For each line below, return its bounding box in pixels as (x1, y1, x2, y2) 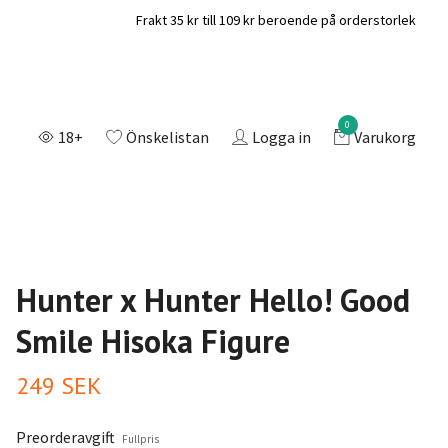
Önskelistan (125, 126, 209, 147)
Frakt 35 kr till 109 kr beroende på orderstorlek (136, 10, 416, 29)
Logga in (251, 126, 311, 147)
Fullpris (121, 431, 159, 446)
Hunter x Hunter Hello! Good (15, 278, 410, 321)
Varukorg (353, 126, 416, 147)
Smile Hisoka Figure (15, 319, 290, 362)
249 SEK (15, 369, 102, 401)
